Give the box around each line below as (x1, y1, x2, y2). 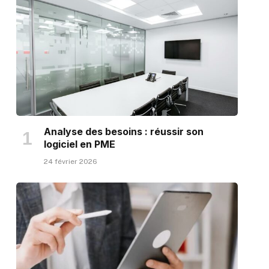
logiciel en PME (43, 138, 115, 150)
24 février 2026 (43, 157, 97, 166)
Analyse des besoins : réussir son (43, 125, 204, 138)
